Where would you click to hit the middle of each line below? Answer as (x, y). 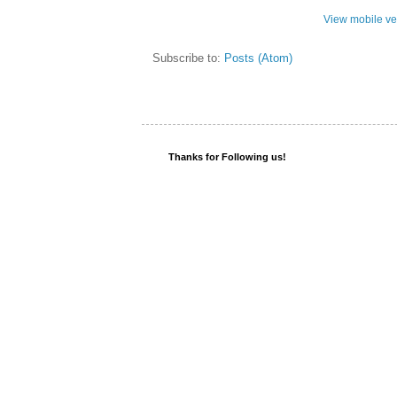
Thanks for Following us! (227, 157)
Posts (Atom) (258, 58)
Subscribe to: (188, 58)
